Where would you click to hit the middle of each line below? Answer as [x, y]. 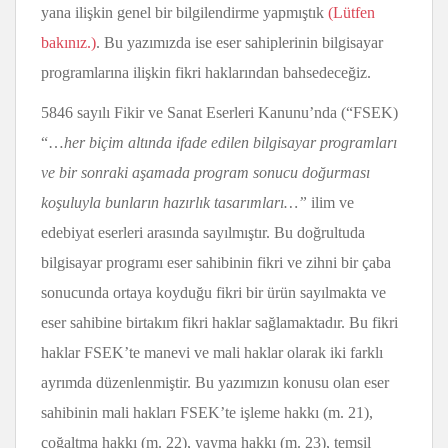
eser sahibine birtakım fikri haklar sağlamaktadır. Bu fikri [219, 322]
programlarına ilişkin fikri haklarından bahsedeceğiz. [206, 72]
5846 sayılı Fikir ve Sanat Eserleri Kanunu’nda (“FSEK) [219, 112]
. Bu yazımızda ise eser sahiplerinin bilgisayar [239, 42]
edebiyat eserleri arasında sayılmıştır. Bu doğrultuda [203, 232]
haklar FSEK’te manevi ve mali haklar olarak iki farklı [212, 352]
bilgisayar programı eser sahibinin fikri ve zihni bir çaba [216, 262]
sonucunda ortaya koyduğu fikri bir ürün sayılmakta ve [213, 292]
